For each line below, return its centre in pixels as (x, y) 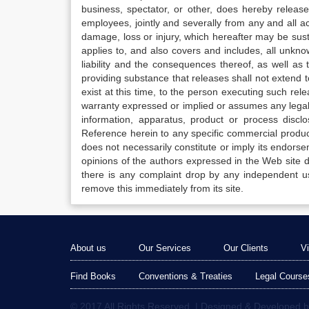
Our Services (165, 248)
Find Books (93, 276)
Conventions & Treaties (186, 276)
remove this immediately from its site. (162, 188)
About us (88, 248)
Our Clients (246, 248)
